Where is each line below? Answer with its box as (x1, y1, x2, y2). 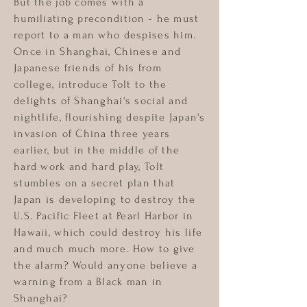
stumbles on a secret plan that (14, 177, 175, 189)
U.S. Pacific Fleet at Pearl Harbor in (14, 210, 194, 222)
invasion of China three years (14, 127, 171, 140)
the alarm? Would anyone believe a (14, 259, 198, 271)
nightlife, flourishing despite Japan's (14, 111, 206, 123)
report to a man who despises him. (14, 29, 197, 41)
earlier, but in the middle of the (14, 144, 180, 156)
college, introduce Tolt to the (14, 78, 167, 90)
